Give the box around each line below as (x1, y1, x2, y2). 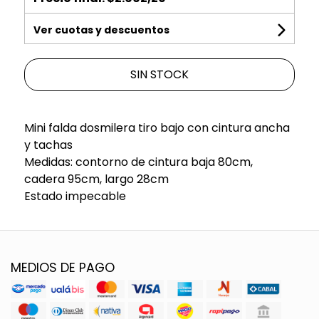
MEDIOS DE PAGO (11, 258, 115, 276)
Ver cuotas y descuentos (33, 22, 169, 37)
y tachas (23, 136, 73, 153)
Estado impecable (23, 187, 126, 204)
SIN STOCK (130, 66, 189, 83)
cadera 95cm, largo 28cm (23, 170, 169, 187)
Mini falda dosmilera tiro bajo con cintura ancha (23, 119, 290, 136)
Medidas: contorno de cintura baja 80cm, (23, 153, 253, 170)
